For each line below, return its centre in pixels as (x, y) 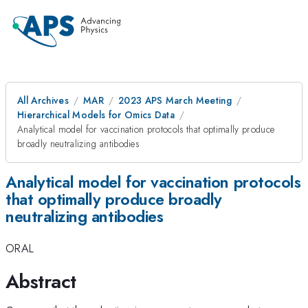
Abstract (41, 281)
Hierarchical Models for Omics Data (96, 115)
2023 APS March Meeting (175, 100)
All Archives (43, 100)
